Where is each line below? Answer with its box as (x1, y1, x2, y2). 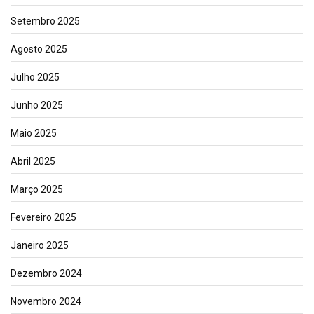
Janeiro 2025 (11, 239, 69, 251)
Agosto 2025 (11, 43, 67, 55)
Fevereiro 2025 (11, 211, 76, 223)
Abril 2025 (11, 155, 55, 167)
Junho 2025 (11, 99, 63, 111)
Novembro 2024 (11, 295, 81, 307)
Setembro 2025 (11, 15, 80, 27)
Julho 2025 (11, 71, 60, 83)
